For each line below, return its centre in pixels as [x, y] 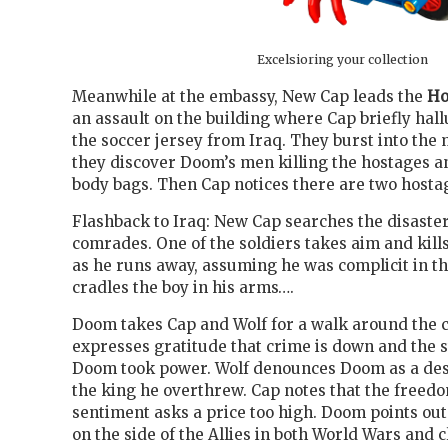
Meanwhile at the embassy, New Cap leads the [249, 96]
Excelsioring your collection [342, 59]
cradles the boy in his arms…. [183, 287]
